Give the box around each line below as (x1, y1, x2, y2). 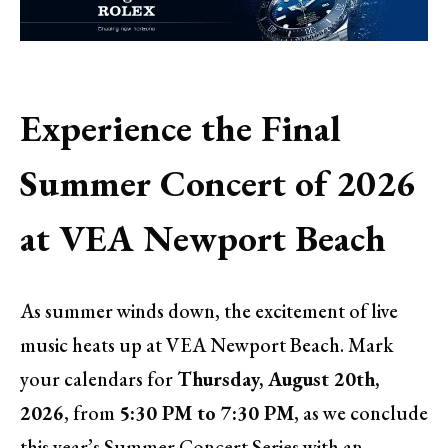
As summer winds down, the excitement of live (20, 297, 398, 324)
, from (64, 399, 119, 426)
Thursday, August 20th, (177, 365, 379, 392)
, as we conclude (294, 399, 428, 426)
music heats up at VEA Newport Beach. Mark (20, 331, 393, 358)
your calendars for (20, 365, 177, 392)
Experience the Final (20, 103, 341, 152)
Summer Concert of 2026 (20, 158, 416, 207)
